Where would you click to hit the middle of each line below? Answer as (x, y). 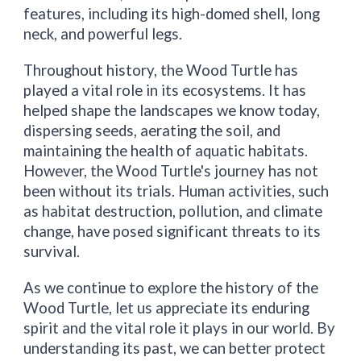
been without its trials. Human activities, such (176, 191)
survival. (52, 251)
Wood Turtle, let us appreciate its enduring (167, 307)
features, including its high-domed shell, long (172, 13)
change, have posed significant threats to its (172, 231)
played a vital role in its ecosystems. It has (165, 90)
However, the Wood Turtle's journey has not (171, 170)
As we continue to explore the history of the (171, 287)
